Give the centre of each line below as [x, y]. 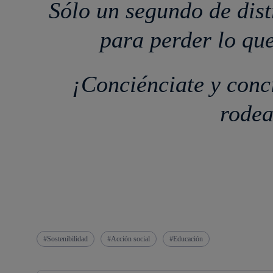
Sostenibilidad [67, 239]
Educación [188, 239]
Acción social [130, 239]
